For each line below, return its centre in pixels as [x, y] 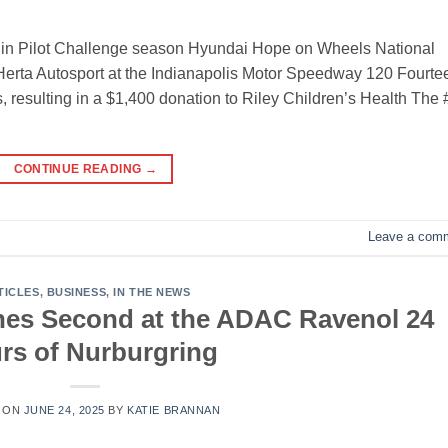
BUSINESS [76, 291]
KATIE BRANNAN [174, 410]
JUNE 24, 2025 [64, 410]
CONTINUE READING [79, 168]
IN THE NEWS [152, 291]
